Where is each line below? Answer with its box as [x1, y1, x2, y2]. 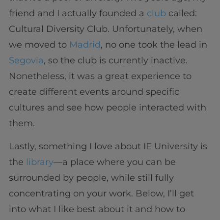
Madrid [69, 39, 101, 51]
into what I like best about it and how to [8, 203, 185, 215]
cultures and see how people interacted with [8, 102, 206, 113]
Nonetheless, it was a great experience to [8, 71, 192, 82]
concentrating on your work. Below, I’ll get [8, 188, 194, 199]
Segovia [8, 55, 44, 66]
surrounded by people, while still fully [8, 172, 174, 183]
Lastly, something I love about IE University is [8, 140, 207, 152]
